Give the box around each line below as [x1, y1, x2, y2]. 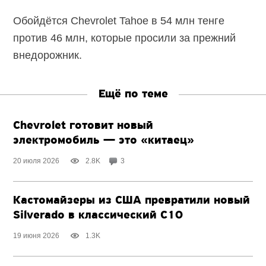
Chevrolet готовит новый [13, 120, 154, 132]
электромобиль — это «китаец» [13, 135, 195, 147]
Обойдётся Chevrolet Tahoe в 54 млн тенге [13, 14, 225, 27]
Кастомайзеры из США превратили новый [13, 195, 251, 207]
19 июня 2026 [13, 232, 60, 240]
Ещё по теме [98, 88, 168, 100]
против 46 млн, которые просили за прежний [13, 31, 236, 44]
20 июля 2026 [13, 157, 60, 166]
